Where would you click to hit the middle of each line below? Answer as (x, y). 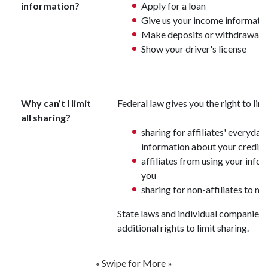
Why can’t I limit (56, 103)
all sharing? (46, 118)
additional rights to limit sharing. (183, 228)
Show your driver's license (194, 49)
